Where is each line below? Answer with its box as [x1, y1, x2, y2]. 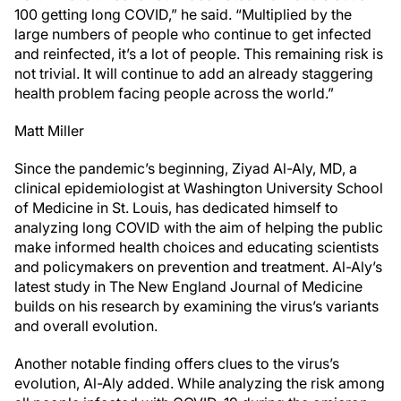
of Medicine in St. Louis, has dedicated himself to [14, 199, 338, 217]
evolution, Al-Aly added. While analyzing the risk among [14, 374, 385, 392]
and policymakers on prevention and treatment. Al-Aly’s [14, 258, 382, 276]
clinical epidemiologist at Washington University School [14, 179, 383, 197]
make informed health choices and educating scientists [14, 238, 379, 256]
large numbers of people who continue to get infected [14, 25, 371, 43]
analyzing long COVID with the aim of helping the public [14, 218, 383, 236]
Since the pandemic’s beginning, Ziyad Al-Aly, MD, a [14, 159, 357, 177]
